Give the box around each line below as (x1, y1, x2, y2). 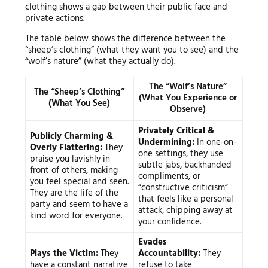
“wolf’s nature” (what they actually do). (25, 54, 175, 69)
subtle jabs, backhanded (138, 158, 232, 173)
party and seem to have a (30, 197, 129, 212)
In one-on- (194, 135, 237, 150)
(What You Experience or (139, 91, 237, 106)
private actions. (25, 11, 84, 26)
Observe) (170, 102, 206, 117)
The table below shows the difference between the (25, 32, 226, 47)
